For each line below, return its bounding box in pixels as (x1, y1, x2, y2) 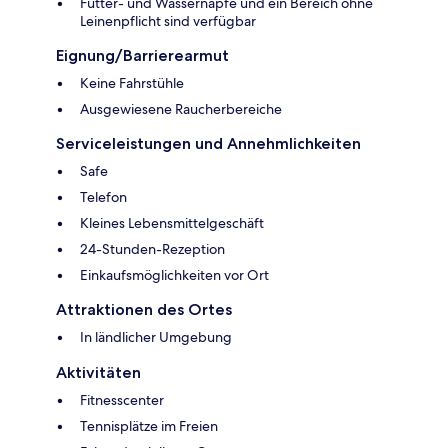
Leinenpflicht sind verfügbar (80, 12, 256, 31)
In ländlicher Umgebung (80, 328, 232, 347)
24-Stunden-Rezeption (80, 240, 225, 259)
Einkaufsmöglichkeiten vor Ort (80, 266, 269, 285)
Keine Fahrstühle (80, 74, 184, 93)
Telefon (80, 188, 127, 207)
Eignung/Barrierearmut (56, 46, 229, 66)
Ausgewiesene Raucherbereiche (80, 100, 282, 119)
